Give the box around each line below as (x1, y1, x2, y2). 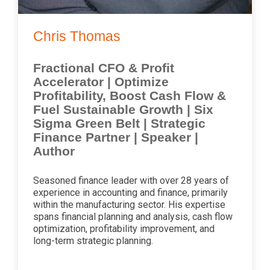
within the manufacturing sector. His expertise (33, 199, 225, 210)
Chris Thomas (33, 28, 121, 44)
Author (33, 144, 75, 158)
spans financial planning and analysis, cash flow (33, 211, 233, 222)
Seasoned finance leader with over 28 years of (33, 175, 229, 186)
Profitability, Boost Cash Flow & (33, 89, 226, 102)
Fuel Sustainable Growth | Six (33, 102, 213, 116)
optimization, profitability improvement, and (33, 223, 215, 234)
